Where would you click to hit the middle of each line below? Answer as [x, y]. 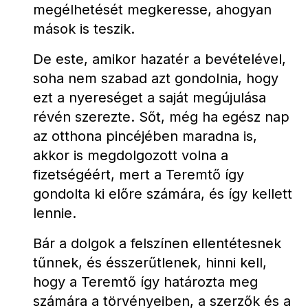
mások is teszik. [84, 29]
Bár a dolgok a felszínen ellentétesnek [157, 243]
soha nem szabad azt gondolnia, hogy [156, 78]
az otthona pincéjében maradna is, [145, 136]
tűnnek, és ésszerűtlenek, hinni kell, [150, 263]
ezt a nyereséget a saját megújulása [150, 98]
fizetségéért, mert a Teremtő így [139, 175]
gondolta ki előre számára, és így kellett [163, 194]
